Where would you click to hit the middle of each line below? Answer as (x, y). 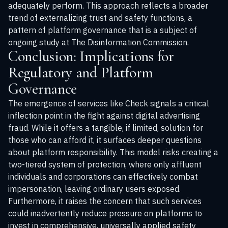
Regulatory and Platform (81, 73)
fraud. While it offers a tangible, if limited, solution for (106, 128)
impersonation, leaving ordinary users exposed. (94, 189)
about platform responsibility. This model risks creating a (113, 152)
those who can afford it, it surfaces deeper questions (105, 140)
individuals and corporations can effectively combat (103, 177)
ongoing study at (40, 42)
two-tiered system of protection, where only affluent (105, 164)
